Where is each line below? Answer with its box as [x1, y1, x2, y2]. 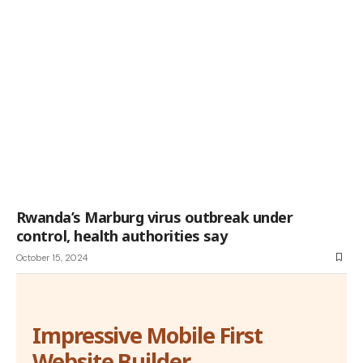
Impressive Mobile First [32, 319, 263, 350]
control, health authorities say [16, 225, 228, 246]
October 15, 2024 [16, 251, 88, 263]
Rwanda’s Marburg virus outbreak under [16, 207, 293, 227]
